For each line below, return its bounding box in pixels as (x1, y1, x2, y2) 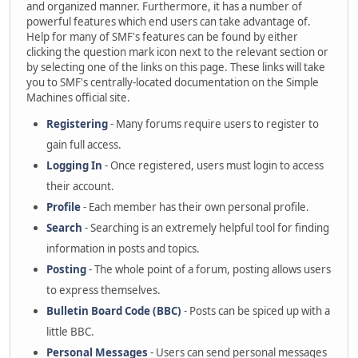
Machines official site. (26, 89, 130, 105)
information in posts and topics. (46, 241, 200, 256)
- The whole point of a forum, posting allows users (86, 261, 331, 276)
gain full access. (46, 137, 121, 152)
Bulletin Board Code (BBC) (46, 303, 181, 318)
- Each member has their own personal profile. (81, 199, 309, 214)
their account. (46, 178, 114, 193)
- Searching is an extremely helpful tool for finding (82, 220, 329, 235)
